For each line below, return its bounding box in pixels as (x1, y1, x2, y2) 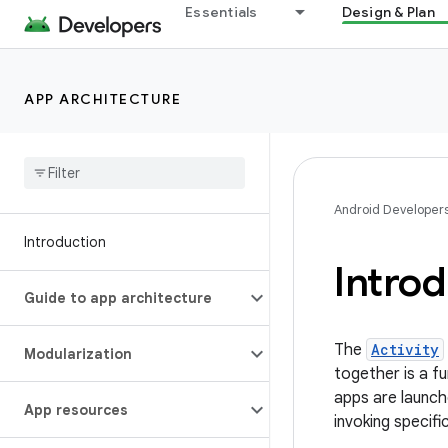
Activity (371, 340, 439, 359)
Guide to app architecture (24, 289, 212, 307)
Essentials (185, 3, 258, 21)
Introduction (24, 233, 106, 251)
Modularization (24, 345, 132, 363)
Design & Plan (341, 3, 435, 21)
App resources (24, 401, 128, 419)
